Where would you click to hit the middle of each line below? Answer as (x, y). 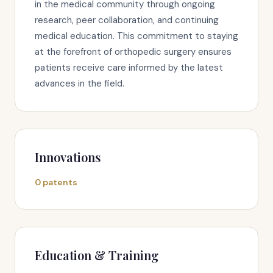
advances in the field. (80, 83)
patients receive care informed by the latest (129, 68)
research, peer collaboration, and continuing (127, 20)
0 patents (56, 182)
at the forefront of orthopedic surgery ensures (133, 52)
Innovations (68, 157)
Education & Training (97, 255)
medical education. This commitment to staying (136, 36)
